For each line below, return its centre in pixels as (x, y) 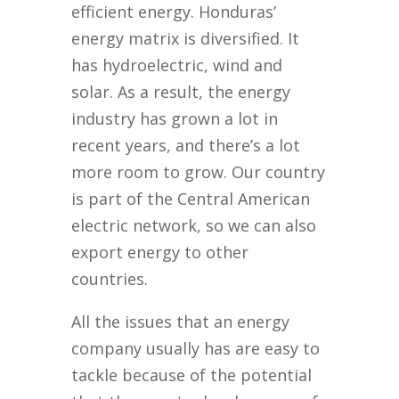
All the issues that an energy (181, 322)
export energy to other (160, 252)
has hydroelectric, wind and (177, 65)
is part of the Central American (191, 199)
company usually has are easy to (196, 349)
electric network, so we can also (194, 226)
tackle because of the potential (192, 375)
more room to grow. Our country (199, 172)
